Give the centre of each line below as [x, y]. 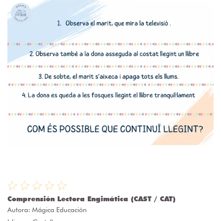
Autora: [20, 210]
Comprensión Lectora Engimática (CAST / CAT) [92, 199]
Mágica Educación [59, 210]
